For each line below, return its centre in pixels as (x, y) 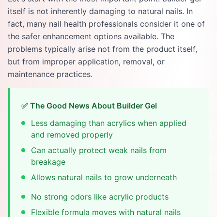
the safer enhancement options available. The (91, 36)
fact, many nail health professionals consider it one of (106, 24)
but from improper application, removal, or (86, 62)
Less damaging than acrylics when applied (109, 123)
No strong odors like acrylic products (100, 197)
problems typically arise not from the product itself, (102, 49)
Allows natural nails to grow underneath (104, 177)
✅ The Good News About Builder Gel (89, 106)
